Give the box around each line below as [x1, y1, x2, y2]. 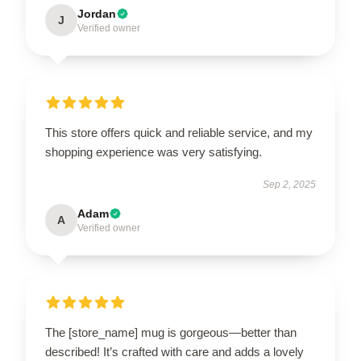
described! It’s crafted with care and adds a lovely [45, 345, 304, 359]
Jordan [77, 7, 116, 20]
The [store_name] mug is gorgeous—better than [45, 326, 297, 339]
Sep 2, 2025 [263, 179, 316, 190]
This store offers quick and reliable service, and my [45, 126, 313, 139]
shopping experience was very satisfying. [45, 145, 262, 159]
